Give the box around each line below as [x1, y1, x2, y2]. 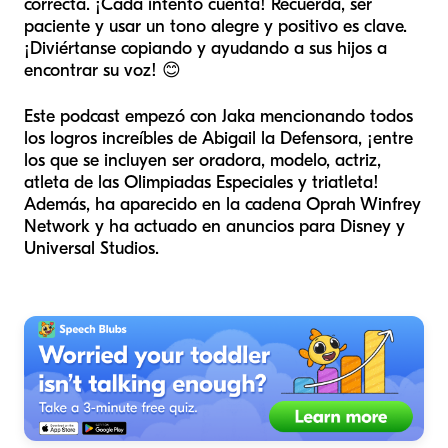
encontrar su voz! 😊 [24, 60, 181, 81]
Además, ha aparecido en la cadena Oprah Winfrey [24, 194, 421, 215]
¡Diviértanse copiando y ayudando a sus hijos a [24, 38, 387, 59]
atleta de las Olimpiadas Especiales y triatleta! [24, 172, 379, 193]
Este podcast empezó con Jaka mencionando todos [24, 106, 413, 127]
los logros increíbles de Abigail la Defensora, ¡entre [24, 128, 413, 149]
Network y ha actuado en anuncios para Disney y [24, 216, 405, 237]
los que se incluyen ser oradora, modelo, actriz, [24, 150, 381, 171]
